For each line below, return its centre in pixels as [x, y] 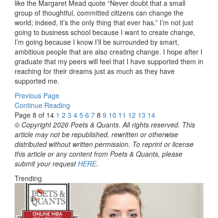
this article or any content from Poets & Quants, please [99, 154]
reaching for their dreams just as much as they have [95, 71]
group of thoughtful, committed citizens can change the [99, 13]
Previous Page [37, 96]
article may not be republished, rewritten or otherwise [96, 135]
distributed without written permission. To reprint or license [104, 144]
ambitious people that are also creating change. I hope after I [109, 52]
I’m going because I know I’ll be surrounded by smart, [97, 42]
